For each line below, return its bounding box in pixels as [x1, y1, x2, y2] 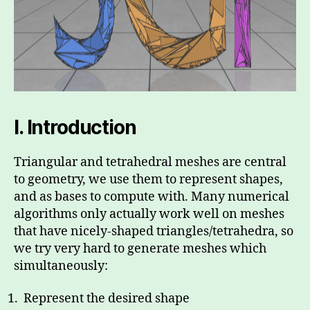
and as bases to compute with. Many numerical [14, 188, 289, 205]
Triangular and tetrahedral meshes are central [14, 154, 286, 170]
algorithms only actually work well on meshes [14, 206, 284, 222]
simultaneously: [14, 257, 108, 274]
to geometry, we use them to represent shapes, [14, 171, 283, 188]
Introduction [26, 115, 136, 139]
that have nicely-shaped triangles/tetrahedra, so [14, 223, 293, 239]
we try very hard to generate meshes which [14, 240, 266, 257]
